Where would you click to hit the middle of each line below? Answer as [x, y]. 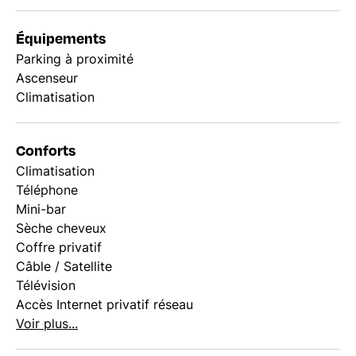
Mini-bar [41, 209]
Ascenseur [47, 78]
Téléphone [47, 190]
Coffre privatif [59, 247]
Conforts [46, 150]
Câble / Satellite [64, 266]
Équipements [61, 38]
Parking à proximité [75, 59]
